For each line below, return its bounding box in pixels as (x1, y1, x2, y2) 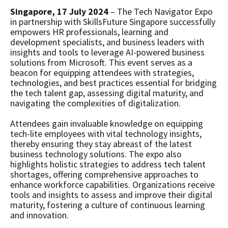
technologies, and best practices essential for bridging (10, 76, 217, 89)
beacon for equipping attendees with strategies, (10, 66, 194, 78)
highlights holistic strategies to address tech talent (10, 158, 206, 170)
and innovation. (10, 209, 69, 221)
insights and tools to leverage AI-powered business (10, 46, 205, 58)
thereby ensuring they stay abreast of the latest (10, 137, 192, 150)
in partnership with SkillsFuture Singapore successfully (10, 15, 215, 27)
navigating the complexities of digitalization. (10, 97, 181, 109)
